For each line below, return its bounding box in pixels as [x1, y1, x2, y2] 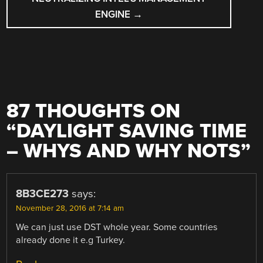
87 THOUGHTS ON [6, 99, 181, 124]
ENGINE [95, 8, 133, 21]
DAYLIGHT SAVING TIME [16, 119, 247, 144]
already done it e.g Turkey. [16, 234, 126, 247]
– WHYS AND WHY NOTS [6, 139, 241, 164]
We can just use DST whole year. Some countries [16, 221, 218, 234]
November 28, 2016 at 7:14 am [16, 204, 124, 214]
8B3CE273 [16, 187, 69, 201]
